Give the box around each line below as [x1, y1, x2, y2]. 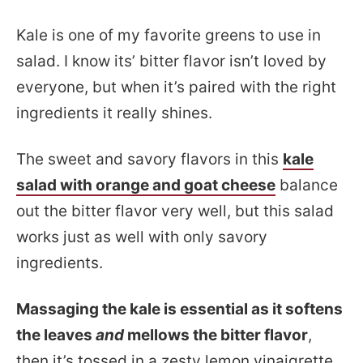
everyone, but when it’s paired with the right [16, 78, 336, 96]
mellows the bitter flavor [124, 326, 308, 344]
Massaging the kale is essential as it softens [16, 300, 343, 318]
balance [275, 176, 338, 194]
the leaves [16, 326, 96, 344]
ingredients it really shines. [16, 104, 212, 122]
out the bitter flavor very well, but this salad [16, 202, 334, 220]
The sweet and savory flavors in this [16, 150, 283, 169]
